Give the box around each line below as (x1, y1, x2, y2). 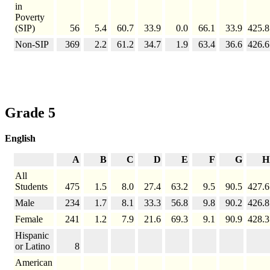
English (5, 133, 36, 143)
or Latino (15, 240, 50, 251)
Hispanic (15, 230, 49, 240)
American (15, 257, 52, 268)
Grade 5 (5, 104, 55, 121)
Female (15, 213, 43, 224)
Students (15, 181, 48, 192)
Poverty (15, 12, 45, 23)
